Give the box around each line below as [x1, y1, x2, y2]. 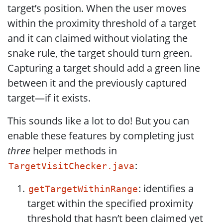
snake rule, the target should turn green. [7, 46, 192, 60]
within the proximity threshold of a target [7, 16, 196, 30]
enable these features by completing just [7, 129, 194, 142]
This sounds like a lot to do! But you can [7, 114, 189, 127]
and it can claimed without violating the [7, 31, 188, 45]
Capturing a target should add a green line [7, 61, 200, 75]
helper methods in [30, 144, 117, 157]
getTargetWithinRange [28, 184, 138, 194]
